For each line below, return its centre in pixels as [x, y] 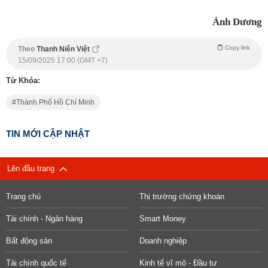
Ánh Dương [237, 22]
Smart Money [162, 218]
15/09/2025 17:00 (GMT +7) [63, 60]
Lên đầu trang [33, 168]
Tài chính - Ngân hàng [44, 218]
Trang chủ [23, 196]
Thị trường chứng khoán [182, 196]
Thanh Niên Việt [63, 49]
